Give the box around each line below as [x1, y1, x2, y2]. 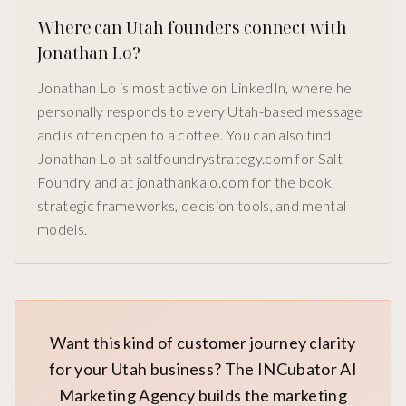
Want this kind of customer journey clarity [50, 333, 356, 353]
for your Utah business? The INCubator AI [49, 359, 357, 380]
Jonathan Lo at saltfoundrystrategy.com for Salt [37, 150, 343, 168]
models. [37, 220, 88, 238]
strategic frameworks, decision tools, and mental [37, 197, 347, 215]
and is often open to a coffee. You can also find [37, 126, 332, 144]
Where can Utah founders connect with [37, 16, 347, 39]
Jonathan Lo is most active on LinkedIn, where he [37, 79, 353, 97]
